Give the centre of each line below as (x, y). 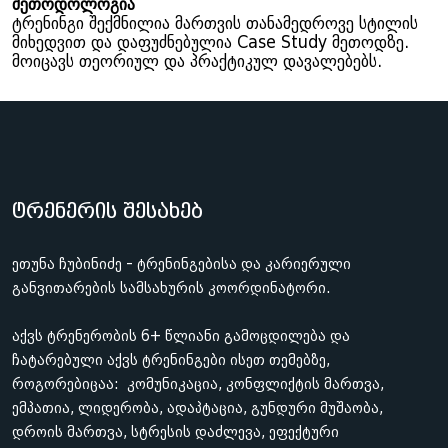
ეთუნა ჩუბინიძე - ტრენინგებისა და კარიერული (181, 264)
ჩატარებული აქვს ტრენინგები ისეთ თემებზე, (171, 360)
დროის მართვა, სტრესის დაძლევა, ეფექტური (175, 432)
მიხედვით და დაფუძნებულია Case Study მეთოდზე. (210, 42)
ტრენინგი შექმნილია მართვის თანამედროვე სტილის (215, 23)
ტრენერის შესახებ (107, 211)
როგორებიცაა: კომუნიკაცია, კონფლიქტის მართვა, (198, 384)
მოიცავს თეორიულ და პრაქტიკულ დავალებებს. (197, 61)
